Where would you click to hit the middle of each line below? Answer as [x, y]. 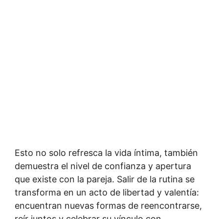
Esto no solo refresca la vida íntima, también [106, 153]
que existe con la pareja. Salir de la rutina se [105, 179]
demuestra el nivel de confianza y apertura [103, 166]
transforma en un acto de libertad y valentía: [107, 192]
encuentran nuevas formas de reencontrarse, [108, 205]
